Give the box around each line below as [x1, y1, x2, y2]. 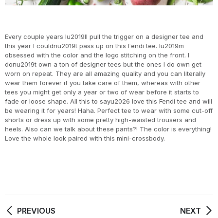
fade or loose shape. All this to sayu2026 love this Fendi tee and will [5, 97, 212, 106]
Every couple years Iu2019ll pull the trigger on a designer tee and [5, 33, 203, 41]
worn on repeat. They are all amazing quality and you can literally [5, 70, 205, 78]
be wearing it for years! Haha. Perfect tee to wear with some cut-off [5, 107, 213, 115]
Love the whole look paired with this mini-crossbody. [5, 134, 165, 143]
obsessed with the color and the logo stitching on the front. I [5, 51, 189, 59]
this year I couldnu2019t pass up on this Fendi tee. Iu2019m [5, 42, 184, 50]
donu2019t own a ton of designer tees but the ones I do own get [5, 60, 201, 69]
